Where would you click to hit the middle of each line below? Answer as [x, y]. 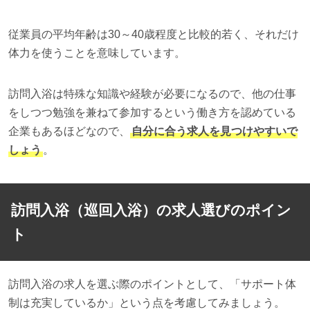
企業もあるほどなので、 [69, 131]
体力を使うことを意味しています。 [97, 53]
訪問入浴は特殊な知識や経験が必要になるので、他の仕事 [152, 94]
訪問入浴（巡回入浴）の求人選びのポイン [151, 210]
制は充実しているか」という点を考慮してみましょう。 [146, 302]
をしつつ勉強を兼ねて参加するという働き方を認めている [152, 113]
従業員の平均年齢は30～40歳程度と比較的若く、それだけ [153, 35]
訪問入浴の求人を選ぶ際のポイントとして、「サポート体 [152, 284]
